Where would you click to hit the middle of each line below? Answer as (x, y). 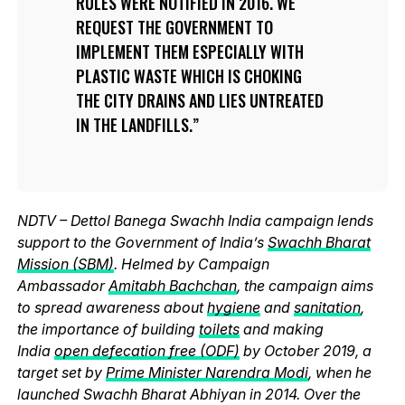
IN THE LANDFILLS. (134, 125)
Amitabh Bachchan (172, 286)
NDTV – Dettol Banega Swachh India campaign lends (195, 221)
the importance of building (108, 329)
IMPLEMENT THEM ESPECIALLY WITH (189, 52)
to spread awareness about (112, 307)
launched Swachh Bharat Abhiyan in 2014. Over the (188, 394)
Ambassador (62, 286)
